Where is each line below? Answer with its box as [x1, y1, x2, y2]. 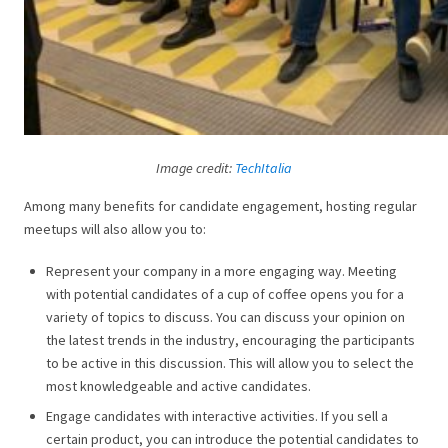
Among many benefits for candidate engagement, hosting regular [24, 197, 417, 216]
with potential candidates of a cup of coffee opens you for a [46, 284, 404, 303]
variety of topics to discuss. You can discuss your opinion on [46, 307, 405, 326]
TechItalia [235, 159, 292, 178]
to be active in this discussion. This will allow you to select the [46, 353, 414, 372]
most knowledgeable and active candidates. [46, 376, 311, 395]
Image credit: [156, 159, 235, 178]
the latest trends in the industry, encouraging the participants [46, 330, 415, 349]
